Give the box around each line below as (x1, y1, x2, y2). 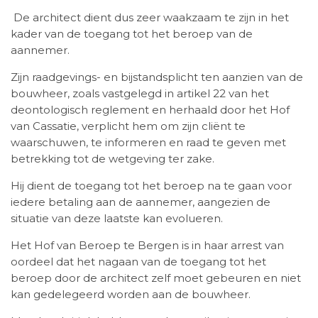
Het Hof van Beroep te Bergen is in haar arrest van (11, 238, 284, 253)
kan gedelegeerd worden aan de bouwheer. (11, 287, 251, 302)
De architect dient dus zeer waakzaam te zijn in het (11, 11, 289, 25)
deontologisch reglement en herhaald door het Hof (11, 103, 290, 117)
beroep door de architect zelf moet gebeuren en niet (11, 271, 301, 285)
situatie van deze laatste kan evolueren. (11, 212, 223, 226)
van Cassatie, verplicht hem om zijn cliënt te (11, 119, 246, 133)
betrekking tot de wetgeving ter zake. (11, 152, 214, 166)
